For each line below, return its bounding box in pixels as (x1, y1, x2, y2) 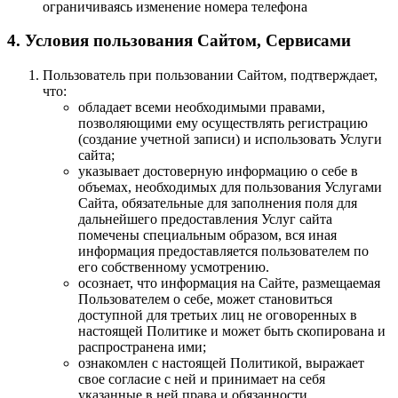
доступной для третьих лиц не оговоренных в (78, 307, 357, 322)
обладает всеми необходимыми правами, (78, 99, 325, 115)
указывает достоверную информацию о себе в (78, 163, 358, 179)
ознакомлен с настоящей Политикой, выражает (78, 355, 364, 370)
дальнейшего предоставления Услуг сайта (78, 211, 332, 227)
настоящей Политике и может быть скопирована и (78, 323, 386, 338)
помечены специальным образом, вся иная (78, 227, 337, 243)
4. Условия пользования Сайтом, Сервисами (7, 31, 351, 51)
